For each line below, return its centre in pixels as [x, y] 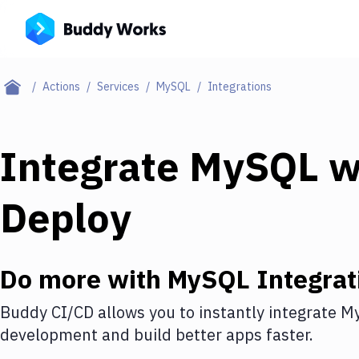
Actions [61, 87]
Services [118, 87]
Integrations [240, 87]
